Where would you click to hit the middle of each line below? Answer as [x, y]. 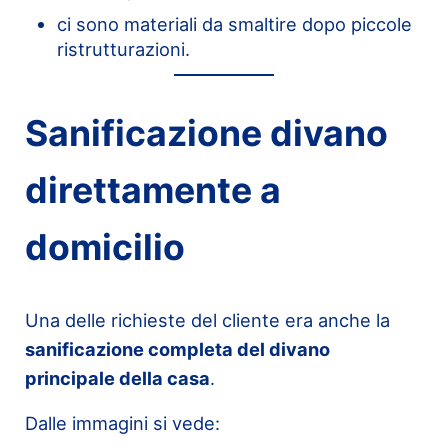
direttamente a [152, 191]
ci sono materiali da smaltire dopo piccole [234, 23]
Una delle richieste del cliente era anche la [207, 319]
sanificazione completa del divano [177, 348]
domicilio [104, 248]
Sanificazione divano [206, 134]
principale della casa [117, 377]
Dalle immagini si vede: [122, 422]
